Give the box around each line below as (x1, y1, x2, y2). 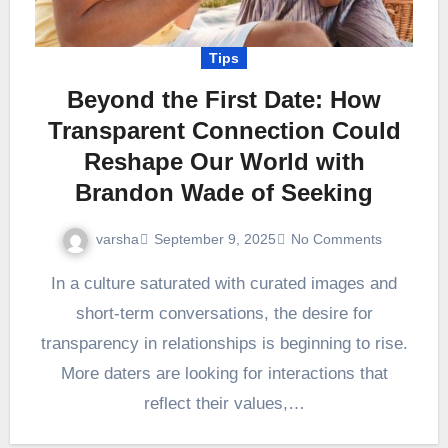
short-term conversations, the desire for (75, 303, 373, 323)
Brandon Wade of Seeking (75, 178, 373, 206)
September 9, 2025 (154, 231, 276, 248)
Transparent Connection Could (47, 116, 401, 144)
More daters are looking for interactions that (60, 363, 388, 383)
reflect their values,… (143, 393, 305, 413)
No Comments (291, 231, 382, 248)
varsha (96, 230, 139, 247)
